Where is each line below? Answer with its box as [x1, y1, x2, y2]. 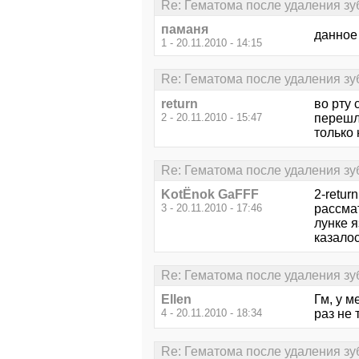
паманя [161, 22, 208, 37]
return [161, 96, 198, 111]
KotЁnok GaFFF [161, 187, 259, 201]
